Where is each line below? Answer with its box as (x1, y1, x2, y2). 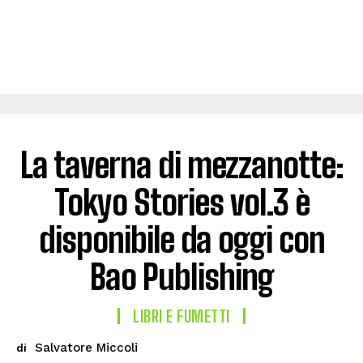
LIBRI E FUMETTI (133, 306, 230, 326)
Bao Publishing (89, 257, 274, 297)
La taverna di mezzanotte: (19, 145, 344, 186)
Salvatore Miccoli (35, 340, 138, 355)
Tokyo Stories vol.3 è (53, 182, 310, 223)
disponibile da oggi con (38, 220, 325, 260)
